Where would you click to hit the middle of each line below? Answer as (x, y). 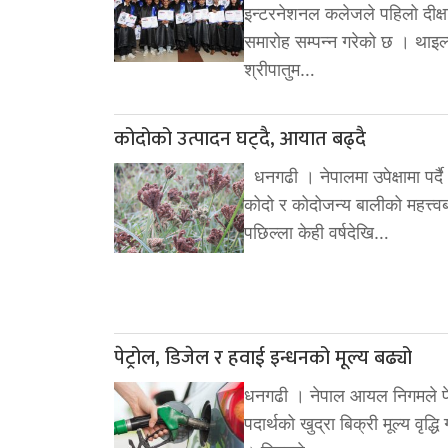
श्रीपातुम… (279, 69)
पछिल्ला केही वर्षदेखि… (316, 232)
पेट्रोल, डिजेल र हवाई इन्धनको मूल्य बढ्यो (263, 357)
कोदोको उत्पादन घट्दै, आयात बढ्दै (240, 138)
